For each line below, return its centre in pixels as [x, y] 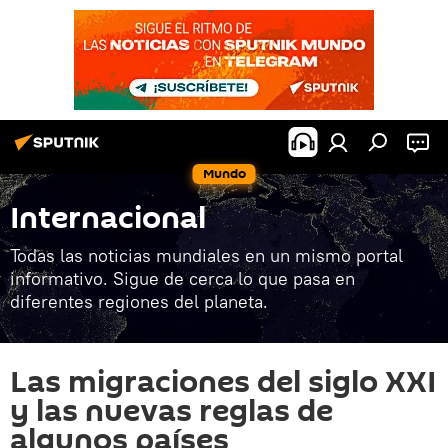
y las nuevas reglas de [171, 411]
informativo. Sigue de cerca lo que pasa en [182, 278]
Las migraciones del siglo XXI [223, 382]
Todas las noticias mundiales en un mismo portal [206, 255]
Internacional [108, 218]
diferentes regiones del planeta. [139, 301]
